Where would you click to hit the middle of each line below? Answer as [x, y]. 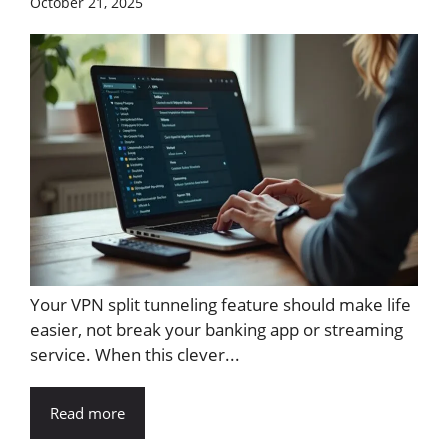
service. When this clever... [135, 354]
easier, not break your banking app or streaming [216, 329]
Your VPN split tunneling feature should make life [220, 304]
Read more [87, 412]
